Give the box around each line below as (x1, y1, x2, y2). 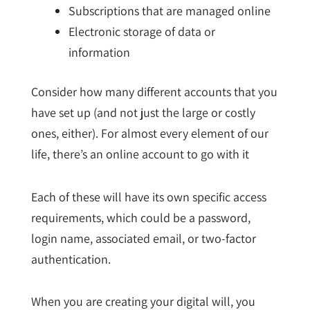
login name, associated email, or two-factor (30, 230, 256, 246)
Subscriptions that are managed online (68, 3, 271, 19)
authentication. (30, 250, 111, 267)
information (68, 44, 130, 61)
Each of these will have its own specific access (30, 188, 266, 205)
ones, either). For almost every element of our (30, 125, 268, 142)
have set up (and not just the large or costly (30, 104, 255, 121)
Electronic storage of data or (68, 24, 215, 40)
